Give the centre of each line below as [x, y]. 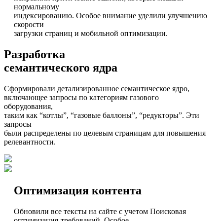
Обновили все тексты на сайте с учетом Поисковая [100, 211]
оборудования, [28, 107]
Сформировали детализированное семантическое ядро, [97, 89]
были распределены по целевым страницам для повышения [105, 133]
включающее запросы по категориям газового [81, 98]
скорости [29, 25]
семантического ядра [61, 68]
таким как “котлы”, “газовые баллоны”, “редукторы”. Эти [102, 115]
